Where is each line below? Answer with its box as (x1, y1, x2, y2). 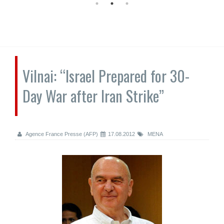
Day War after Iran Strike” (22, 84, 164, 107)
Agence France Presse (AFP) (24, 131, 98, 137)
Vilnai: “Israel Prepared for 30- (22, 64, 189, 87)
